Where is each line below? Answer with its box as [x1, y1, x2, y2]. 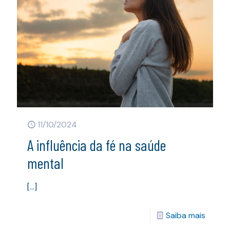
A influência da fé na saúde [27, 135, 166, 154]
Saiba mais [166, 209, 205, 221]
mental [27, 153, 64, 172]
